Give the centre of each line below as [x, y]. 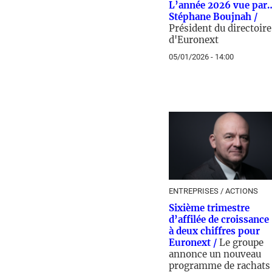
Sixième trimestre [209, 208]
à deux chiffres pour [214, 231]
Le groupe [241, 243]
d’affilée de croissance [219, 219]
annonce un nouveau [215, 254]
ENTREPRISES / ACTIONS [213, 191]
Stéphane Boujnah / [213, 17]
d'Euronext [194, 40]
